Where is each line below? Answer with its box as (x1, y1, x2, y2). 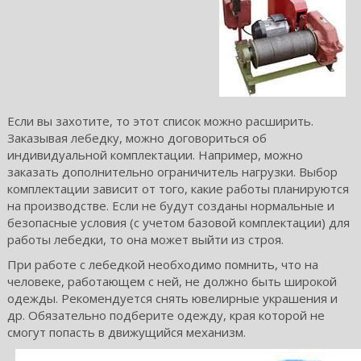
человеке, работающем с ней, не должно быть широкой (6, 273, 337, 289)
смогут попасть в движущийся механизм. (6, 324, 246, 340)
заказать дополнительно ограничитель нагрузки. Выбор (6, 164, 338, 180)
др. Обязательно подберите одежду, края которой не (6, 307, 325, 323)
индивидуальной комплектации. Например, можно (6, 147, 303, 163)
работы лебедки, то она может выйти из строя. (6, 231, 284, 247)
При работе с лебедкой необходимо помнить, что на (6, 256, 318, 272)
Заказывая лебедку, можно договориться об (6, 130, 267, 146)
